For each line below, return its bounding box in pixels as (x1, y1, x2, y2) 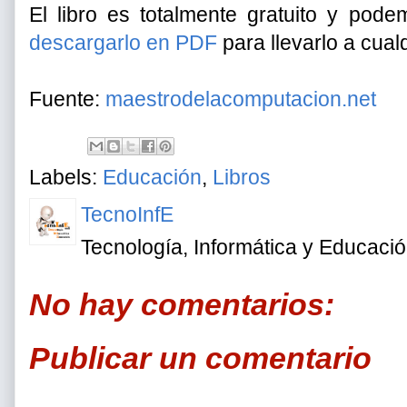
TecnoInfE (81, 203, 174, 226)
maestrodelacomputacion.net (105, 87, 376, 111)
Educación (103, 165, 202, 189)
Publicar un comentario (29, 340, 372, 375)
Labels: (29, 165, 103, 189)
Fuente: (29, 87, 105, 111)
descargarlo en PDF (29, 31, 217, 55)
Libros (213, 165, 271, 189)
